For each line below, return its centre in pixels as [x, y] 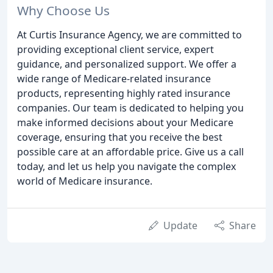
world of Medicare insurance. [85, 181]
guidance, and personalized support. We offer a [127, 64]
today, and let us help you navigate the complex [126, 167]
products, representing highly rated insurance [124, 94]
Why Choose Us [63, 11]
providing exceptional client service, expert [115, 50]
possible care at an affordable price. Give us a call [130, 152]
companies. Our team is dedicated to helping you [130, 108]
